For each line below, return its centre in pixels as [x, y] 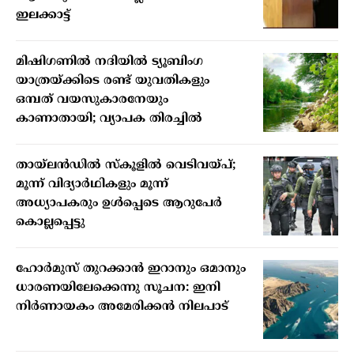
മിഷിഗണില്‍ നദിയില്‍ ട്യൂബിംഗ [109, 62]
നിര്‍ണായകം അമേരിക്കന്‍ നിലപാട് [122, 307]
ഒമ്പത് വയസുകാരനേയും [92, 100]
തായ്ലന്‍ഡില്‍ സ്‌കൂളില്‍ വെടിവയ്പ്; [126, 166]
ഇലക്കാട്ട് [43, 16]
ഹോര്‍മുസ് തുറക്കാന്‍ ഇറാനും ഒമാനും [131, 269]
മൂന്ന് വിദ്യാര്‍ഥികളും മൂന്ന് [92, 185]
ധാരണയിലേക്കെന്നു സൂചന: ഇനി [118, 288]
